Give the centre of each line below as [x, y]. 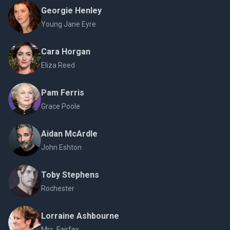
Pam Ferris [63, 93]
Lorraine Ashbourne [80, 216]
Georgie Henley [71, 11]
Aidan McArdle [69, 134]
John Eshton [61, 148]
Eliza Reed [58, 65]
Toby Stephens [70, 175]
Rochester [58, 189]
